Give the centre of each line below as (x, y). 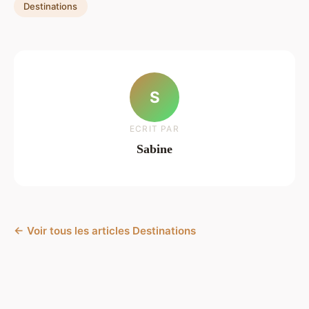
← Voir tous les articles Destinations (105, 231)
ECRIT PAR (154, 129)
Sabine (154, 149)
